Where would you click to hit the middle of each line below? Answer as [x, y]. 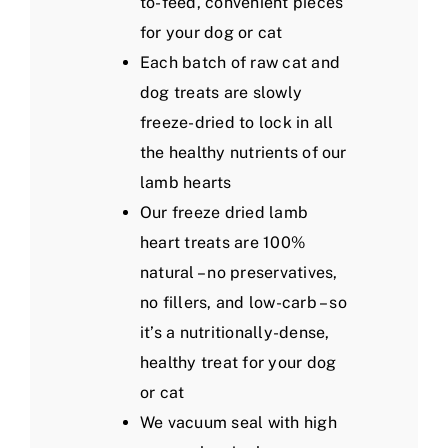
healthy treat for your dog [238, 363]
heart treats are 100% [223, 243]
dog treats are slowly [221, 93]
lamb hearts [186, 183]
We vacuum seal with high [238, 423]
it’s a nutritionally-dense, [235, 333]
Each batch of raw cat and [240, 63]
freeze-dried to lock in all [237, 123]
